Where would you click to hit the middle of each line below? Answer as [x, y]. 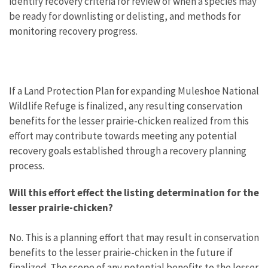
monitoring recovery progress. [73, 31]
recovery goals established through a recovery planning [128, 150]
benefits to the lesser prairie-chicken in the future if [121, 252]
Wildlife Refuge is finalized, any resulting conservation [126, 106]
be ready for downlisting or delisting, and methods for [125, 16]
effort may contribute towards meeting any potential [123, 135]
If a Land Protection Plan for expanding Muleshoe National [134, 91]
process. [27, 165]
